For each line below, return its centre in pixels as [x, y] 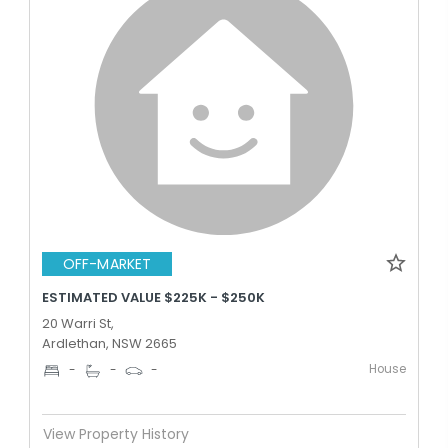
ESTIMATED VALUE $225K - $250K [153, 297]
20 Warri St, [78, 323]
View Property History [116, 434]
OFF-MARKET [107, 264]
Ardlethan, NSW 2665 [109, 343]
